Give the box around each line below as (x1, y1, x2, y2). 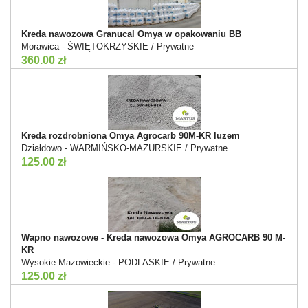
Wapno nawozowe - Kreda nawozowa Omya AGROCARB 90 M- (21, 232, 285, 243)
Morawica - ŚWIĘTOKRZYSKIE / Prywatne (21, 41, 194, 52)
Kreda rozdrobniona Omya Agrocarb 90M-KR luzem (21, 130, 240, 141)
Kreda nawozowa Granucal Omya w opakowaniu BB (21, 28, 241, 39)
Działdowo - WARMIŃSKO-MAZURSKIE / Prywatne (21, 142, 228, 153)
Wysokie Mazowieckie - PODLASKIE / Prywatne (21, 256, 215, 267)
